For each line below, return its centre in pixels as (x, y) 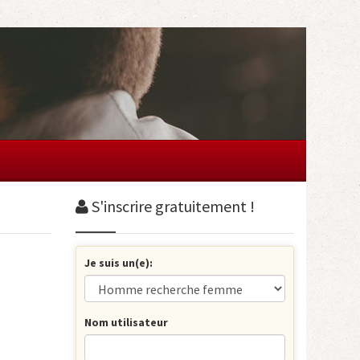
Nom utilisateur (126, 322)
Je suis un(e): (118, 263)
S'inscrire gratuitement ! (171, 206)
